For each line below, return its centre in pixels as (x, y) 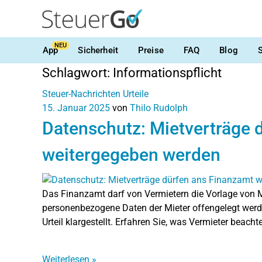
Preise (151, 50)
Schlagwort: (77, 73)
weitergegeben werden (131, 155)
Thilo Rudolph (159, 108)
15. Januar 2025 (76, 108)
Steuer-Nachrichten (81, 94)
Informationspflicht (167, 73)
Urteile (136, 94)
